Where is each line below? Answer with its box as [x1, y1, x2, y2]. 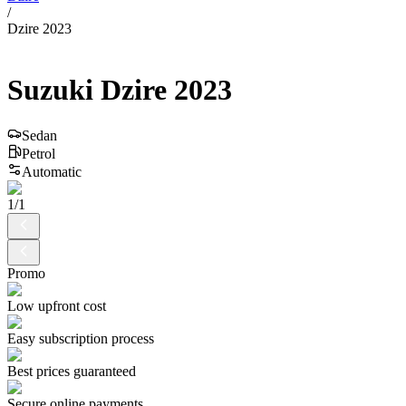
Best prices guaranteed [7, 363, 136, 380]
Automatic [22, 164, 82, 180]
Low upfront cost [7, 298, 106, 314]
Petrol [22, 146, 55, 162]
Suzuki [7, 72, 93, 106]
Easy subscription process [7, 331, 154, 347]
